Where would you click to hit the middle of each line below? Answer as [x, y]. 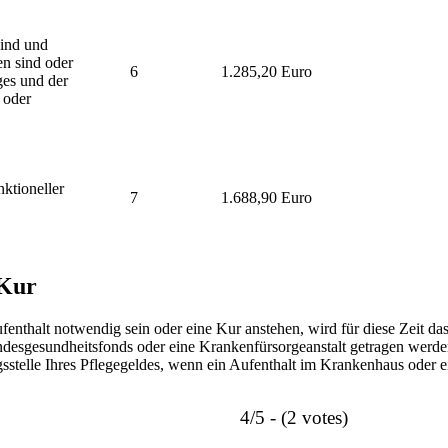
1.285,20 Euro [266, 71]
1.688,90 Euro [266, 197]
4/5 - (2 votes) [294, 417]
